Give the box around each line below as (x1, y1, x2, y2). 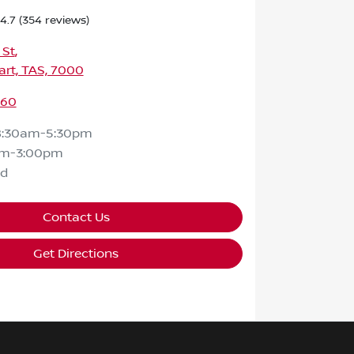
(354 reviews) (18, 13, 89, 27)
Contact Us (42, 209, 110, 224)
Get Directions (33, 246, 119, 261)
